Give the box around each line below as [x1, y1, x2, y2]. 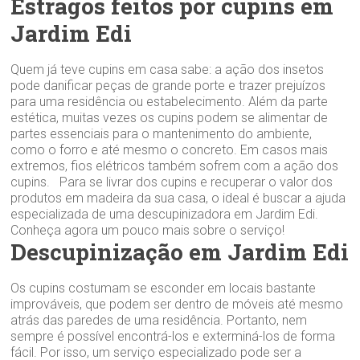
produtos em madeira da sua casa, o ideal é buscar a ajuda [10, 190, 346, 206]
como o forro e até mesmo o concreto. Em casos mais [10, 141, 329, 157]
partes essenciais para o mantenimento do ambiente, [10, 125, 313, 141]
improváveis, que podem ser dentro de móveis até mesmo [10, 296, 344, 312]
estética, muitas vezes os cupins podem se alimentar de [10, 109, 329, 125]
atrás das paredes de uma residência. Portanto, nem [10, 312, 308, 328]
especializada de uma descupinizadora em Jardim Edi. [10, 206, 319, 222]
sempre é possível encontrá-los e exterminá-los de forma [10, 328, 336, 344]
